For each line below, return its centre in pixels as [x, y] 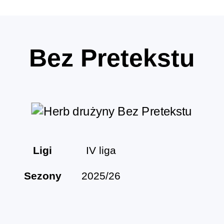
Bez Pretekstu [112, 58]
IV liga [101, 150]
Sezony [42, 176]
